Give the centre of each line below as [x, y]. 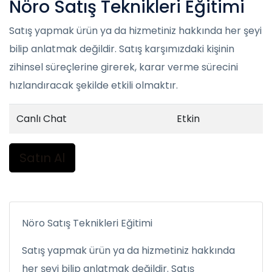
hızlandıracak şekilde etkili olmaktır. [93, 85]
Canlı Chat [42, 119]
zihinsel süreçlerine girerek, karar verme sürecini [124, 67]
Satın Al [42, 158]
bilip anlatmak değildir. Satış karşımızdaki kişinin [122, 49]
